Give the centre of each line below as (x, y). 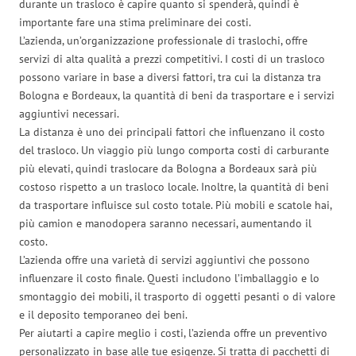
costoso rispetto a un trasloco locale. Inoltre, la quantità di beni (174, 186)
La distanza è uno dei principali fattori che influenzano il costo (172, 132)
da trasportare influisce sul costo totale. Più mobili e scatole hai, (175, 205)
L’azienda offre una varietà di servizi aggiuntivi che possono (164, 259)
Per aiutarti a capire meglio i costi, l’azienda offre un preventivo (173, 333)
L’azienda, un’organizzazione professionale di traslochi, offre (163, 40)
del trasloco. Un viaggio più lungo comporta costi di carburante (174, 150)
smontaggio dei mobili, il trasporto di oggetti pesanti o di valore (177, 296)
